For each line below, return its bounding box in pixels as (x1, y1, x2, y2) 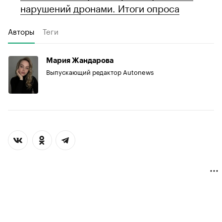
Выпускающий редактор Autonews (46, 66, 154, 77)
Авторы (8, 25, 35, 37)
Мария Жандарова (46, 57, 113, 65)
